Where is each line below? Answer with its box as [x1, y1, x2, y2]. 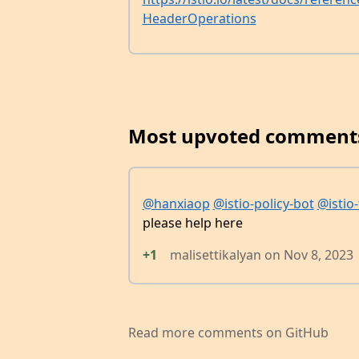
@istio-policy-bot [212, 194, 314, 212]
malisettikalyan [169, 245, 261, 264]
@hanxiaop [142, 194, 210, 212]
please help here [142, 213, 243, 232]
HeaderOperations [142, 9, 256, 27]
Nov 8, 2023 [283, 245, 353, 264]
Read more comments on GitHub [128, 324, 329, 342]
